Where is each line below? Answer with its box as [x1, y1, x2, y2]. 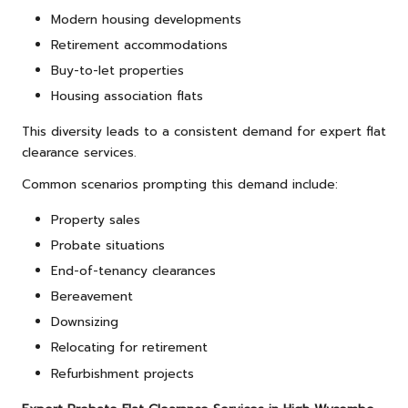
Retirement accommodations [51, 35, 228, 55]
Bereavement [51, 287, 133, 307]
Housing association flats [51, 86, 203, 106]
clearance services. [22, 142, 137, 162]
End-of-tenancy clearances [51, 261, 216, 281]
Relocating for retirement [51, 338, 208, 358]
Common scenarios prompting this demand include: [22, 174, 338, 194]
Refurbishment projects [51, 363, 194, 383]
